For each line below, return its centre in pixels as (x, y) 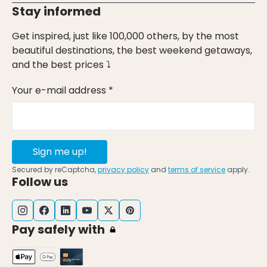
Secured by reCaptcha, (55, 169)
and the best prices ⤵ (61, 64)
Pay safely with (58, 229)
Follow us (40, 181)
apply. (237, 169)
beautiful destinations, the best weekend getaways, (132, 50)
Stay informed (56, 11)
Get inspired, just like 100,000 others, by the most (125, 36)
